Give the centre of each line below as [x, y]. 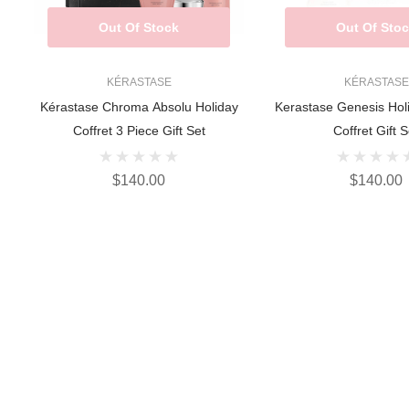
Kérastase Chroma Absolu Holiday [139, 107]
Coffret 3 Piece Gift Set [139, 131]
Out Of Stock [139, 28]
